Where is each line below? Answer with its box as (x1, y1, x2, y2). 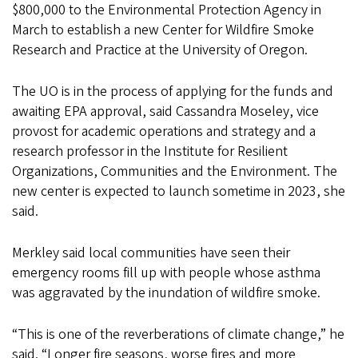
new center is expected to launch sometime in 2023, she (12, 181, 345, 201)
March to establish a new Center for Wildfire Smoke (12, 19, 314, 40)
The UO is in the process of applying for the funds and (12, 81, 333, 101)
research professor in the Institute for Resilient (12, 141, 288, 161)
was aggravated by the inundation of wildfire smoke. (12, 282, 320, 303)
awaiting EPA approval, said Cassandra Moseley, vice (12, 101, 319, 121)
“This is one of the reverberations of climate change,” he (12, 324, 344, 344)
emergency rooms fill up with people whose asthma (12, 262, 320, 283)
